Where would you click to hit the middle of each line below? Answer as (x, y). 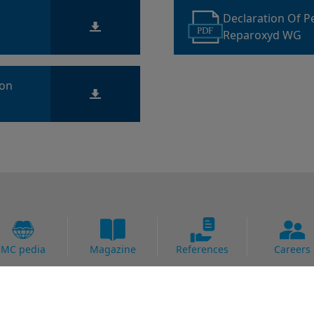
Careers (292, 249)
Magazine (112, 249)
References (202, 249)
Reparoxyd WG (262, 35)
